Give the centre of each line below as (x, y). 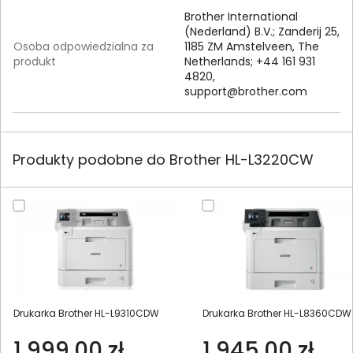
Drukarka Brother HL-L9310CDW (86, 313)
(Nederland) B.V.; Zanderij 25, (262, 32)
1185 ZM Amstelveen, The (252, 47)
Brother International (241, 17)
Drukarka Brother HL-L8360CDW (277, 313)
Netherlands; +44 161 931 (250, 62)
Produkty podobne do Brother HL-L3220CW (163, 160)
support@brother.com (246, 92)
